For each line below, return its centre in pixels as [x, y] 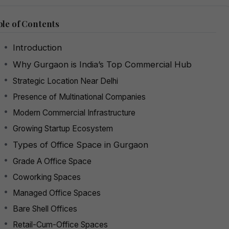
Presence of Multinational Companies [79, 97]
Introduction [37, 47]
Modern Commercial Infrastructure [74, 112]
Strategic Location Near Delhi [65, 81]
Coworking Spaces [47, 177]
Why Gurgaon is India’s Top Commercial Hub [102, 64]
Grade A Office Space [52, 161]
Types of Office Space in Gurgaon [81, 144]
